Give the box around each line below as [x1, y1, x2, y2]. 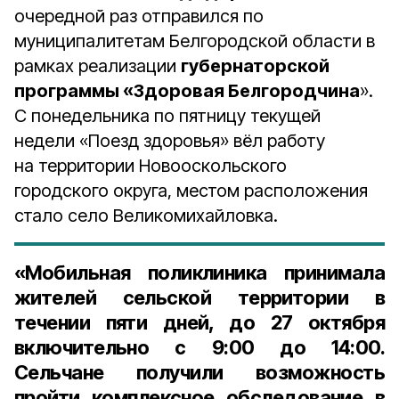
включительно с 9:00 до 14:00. [14, 336, 385, 359]
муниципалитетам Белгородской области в [14, 30, 375, 52]
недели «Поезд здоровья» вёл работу [14, 130, 325, 151]
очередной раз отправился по [14, 5, 264, 27]
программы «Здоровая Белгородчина [14, 80, 360, 102]
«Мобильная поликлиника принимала [14, 261, 385, 284]
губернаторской [181, 55, 330, 77]
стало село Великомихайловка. [14, 205, 278, 226]
